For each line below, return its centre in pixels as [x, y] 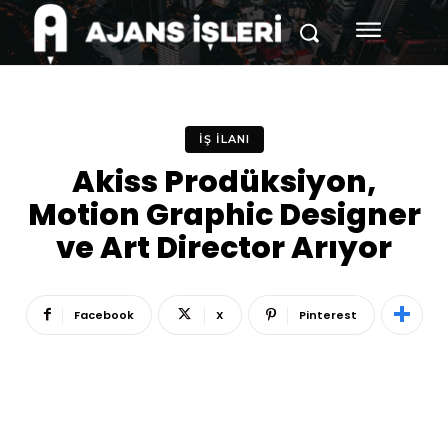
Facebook [103, 314]
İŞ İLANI [224, 138]
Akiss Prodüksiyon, [224, 181]
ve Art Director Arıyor [224, 247]
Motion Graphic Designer [224, 214]
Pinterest [327, 314]
